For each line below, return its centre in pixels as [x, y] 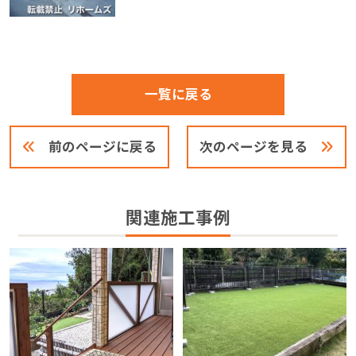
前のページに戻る [103, 147]
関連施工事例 [178, 218]
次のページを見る [253, 147]
